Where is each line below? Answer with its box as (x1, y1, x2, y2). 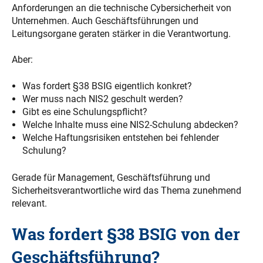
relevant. (12, 197, 47, 209)
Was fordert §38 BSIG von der (12, 223, 240, 246)
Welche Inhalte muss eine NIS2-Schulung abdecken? (22, 119, 238, 130)
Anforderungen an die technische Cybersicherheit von (12, 2, 231, 14)
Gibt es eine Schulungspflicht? (22, 106, 147, 117)
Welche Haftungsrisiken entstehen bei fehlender (22, 131, 219, 143)
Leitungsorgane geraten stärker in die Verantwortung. (12, 28, 231, 39)
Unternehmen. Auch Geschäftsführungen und (12, 15, 198, 26)
